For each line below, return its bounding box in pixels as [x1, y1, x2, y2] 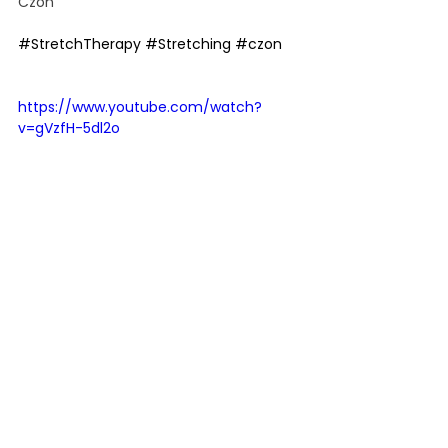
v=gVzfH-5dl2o [18, 118, 120, 138]
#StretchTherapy [18, 34, 141, 54]
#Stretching [145, 34, 231, 54]
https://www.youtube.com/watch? [18, 97, 262, 117]
